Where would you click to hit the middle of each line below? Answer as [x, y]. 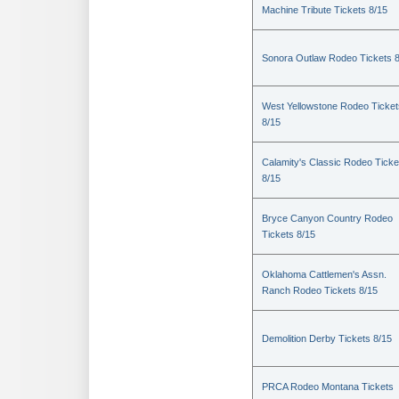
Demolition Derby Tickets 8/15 [327, 338]
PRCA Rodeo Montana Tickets [328, 387]
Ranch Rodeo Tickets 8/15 [320, 290]
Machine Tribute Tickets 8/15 [325, 10]
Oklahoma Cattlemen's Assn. [324, 274]
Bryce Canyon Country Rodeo [327, 218]
